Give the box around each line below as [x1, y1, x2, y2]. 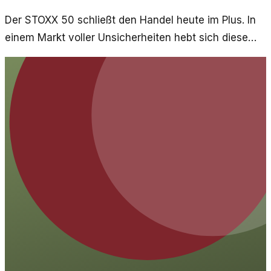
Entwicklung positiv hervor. [5, 49, 135, 62]
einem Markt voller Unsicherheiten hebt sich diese [5, 31, 248, 44]
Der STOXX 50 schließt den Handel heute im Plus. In [5, 14, 256, 27]
